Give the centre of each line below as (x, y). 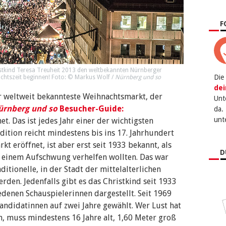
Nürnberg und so (138, 77)
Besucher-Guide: (91, 109)
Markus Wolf (92, 77)
